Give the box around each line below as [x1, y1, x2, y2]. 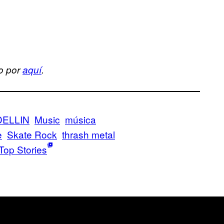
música [65, 112, 96, 126]
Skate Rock [7, 127, 57, 141]
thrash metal [62, 127, 115, 141]
